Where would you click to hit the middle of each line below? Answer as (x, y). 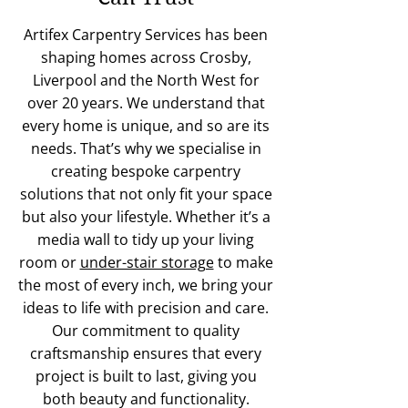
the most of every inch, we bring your (146, 285)
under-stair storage (147, 262)
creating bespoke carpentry (146, 171)
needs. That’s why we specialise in (146, 148)
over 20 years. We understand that (146, 103)
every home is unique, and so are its (146, 126)
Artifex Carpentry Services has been (146, 35)
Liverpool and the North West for (146, 80)
